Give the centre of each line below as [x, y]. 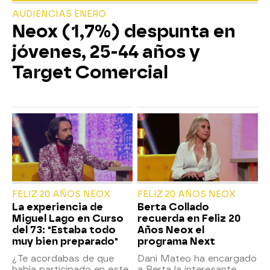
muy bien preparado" [65, 241]
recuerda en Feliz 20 [189, 218]
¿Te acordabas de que [63, 258]
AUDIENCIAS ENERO [59, 14]
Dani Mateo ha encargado [197, 258]
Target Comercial [90, 73]
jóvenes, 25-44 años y [106, 52]
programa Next [176, 241]
